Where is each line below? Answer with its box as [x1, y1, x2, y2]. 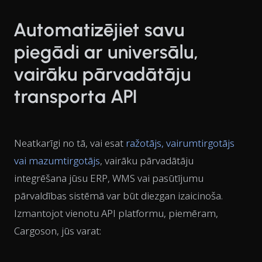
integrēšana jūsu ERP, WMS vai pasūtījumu [14, 171, 204, 185]
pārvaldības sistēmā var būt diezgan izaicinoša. [14, 188, 223, 202]
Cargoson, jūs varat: [14, 223, 101, 237]
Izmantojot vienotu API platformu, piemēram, [14, 206, 218, 220]
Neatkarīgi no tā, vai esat [14, 136, 126, 150]
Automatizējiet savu [14, 18, 185, 41]
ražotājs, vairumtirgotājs [126, 136, 235, 150]
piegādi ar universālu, [14, 40, 199, 63]
